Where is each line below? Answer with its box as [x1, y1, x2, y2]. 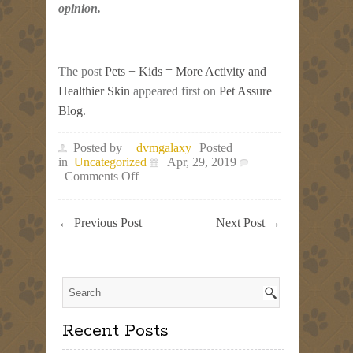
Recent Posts [62, 319, 169, 342]
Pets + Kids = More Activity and [105, 64, 266, 78]
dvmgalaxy [136, 140, 191, 154]
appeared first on [130, 84, 219, 98]
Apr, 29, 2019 [158, 154, 236, 169]
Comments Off [65, 169, 139, 183]
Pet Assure [219, 84, 272, 98]
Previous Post [71, 215, 142, 229]
